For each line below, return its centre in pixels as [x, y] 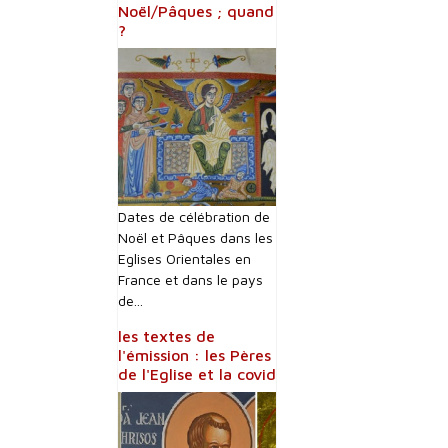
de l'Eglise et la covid [197, 374]
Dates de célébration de [194, 216]
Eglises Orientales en [184, 258]
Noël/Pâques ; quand [196, 11]
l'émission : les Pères [194, 355]
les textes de [166, 336]
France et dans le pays [190, 279]
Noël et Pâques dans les [195, 237]
